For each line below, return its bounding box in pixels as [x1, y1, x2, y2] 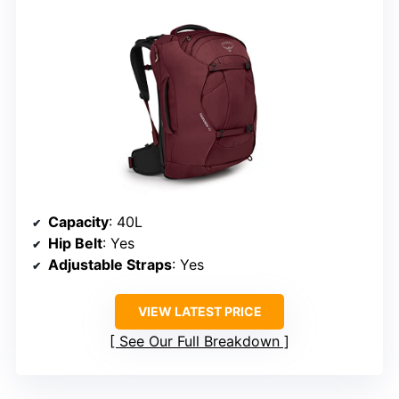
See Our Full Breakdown [119, 332, 280, 351]
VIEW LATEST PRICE [137, 304, 262, 320]
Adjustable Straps [48, 256, 172, 274]
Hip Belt [48, 234, 102, 253]
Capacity [48, 213, 109, 232]
